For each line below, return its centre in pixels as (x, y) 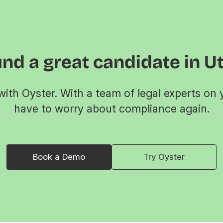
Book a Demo (59, 157)
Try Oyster (164, 157)
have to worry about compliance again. (111, 108)
